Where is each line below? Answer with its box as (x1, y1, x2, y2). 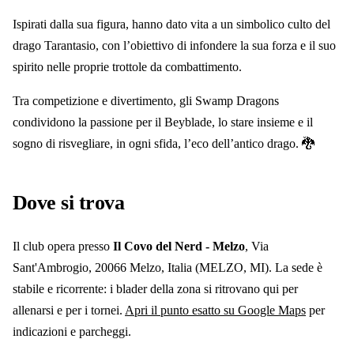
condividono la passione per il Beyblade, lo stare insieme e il (13, 115, 313, 130)
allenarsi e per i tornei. (13, 303, 122, 318)
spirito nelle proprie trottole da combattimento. (13, 60, 242, 74)
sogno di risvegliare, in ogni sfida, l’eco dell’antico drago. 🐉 (13, 137, 314, 151)
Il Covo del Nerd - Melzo (113, 239, 245, 254)
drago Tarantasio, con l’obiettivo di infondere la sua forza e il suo (13, 39, 336, 53)
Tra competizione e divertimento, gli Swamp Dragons (13, 94, 279, 108)
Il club (13, 239, 44, 254)
